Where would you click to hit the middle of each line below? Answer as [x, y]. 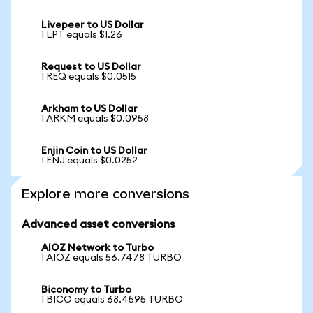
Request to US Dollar [91, 67]
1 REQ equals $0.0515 [89, 77]
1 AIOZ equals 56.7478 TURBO [111, 258]
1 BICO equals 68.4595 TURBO [112, 300]
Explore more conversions [105, 194]
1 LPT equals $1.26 [82, 35]
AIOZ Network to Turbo [97, 248]
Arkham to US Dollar [89, 109]
